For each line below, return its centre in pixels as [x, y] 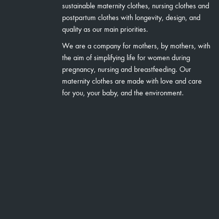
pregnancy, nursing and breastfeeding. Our [127, 69]
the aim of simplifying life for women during [126, 57]
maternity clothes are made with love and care [132, 81]
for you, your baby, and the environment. [123, 92]
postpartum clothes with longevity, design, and [131, 17]
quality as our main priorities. [105, 29]
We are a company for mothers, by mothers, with [136, 45]
